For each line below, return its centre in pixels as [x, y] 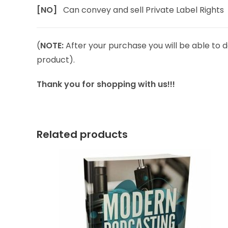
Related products [82, 134]
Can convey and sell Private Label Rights [144, 10]
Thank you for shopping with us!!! [106, 84]
